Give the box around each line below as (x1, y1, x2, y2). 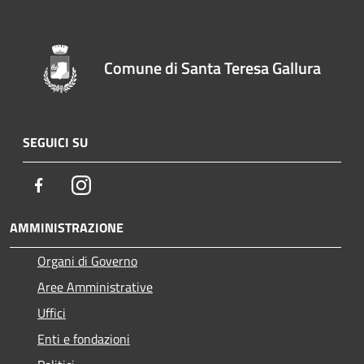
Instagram (90, 175, 146, 194)
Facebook (48, 175, 98, 194)
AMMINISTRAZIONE (10, 218, 123, 237)
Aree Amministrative (37, 277, 153, 297)
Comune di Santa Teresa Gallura (104, 54, 322, 80)
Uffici (37, 303, 66, 323)
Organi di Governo (37, 251, 137, 271)
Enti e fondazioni (37, 329, 130, 349)
